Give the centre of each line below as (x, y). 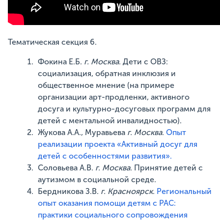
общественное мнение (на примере (106, 85)
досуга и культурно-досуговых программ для (124, 109)
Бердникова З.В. (69, 191)
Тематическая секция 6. (52, 42)
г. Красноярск (127, 191)
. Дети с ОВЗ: (144, 62)
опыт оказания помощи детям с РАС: (107, 203)
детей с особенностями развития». (105, 156)
